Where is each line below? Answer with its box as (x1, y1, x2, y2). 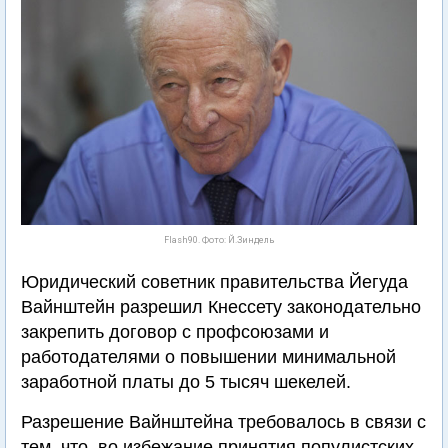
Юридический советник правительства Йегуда (21, 272, 408, 292)
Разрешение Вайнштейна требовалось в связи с (21, 412, 426, 432)
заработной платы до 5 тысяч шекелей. (21, 372, 351, 392)
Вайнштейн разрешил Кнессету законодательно (21, 297, 421, 317)
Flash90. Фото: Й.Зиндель (163, 235, 275, 245)
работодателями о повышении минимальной (21, 347, 396, 367)
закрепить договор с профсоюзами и (21, 322, 329, 342)
